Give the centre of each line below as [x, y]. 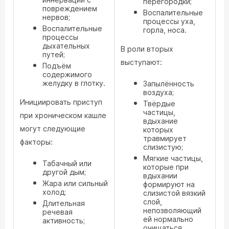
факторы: [36, 142]
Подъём [57, 66]
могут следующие [53, 129]
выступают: [141, 62]
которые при [166, 167]
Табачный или [67, 163]
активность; [64, 221]
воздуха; [158, 92]
